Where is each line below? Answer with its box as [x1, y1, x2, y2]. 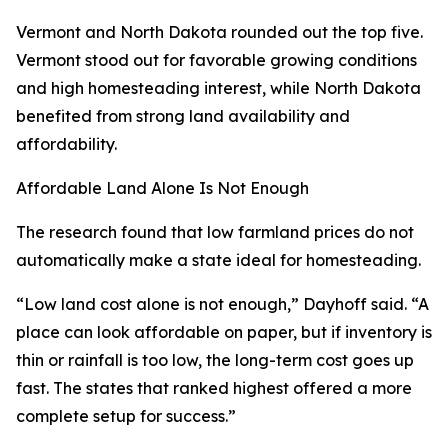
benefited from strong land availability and [16, 106, 350, 127]
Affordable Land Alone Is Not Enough [16, 178, 309, 199]
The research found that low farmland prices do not [16, 222, 414, 243]
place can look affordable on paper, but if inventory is [16, 322, 432, 343]
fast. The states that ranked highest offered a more [16, 378, 412, 399]
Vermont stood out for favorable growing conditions [16, 50, 417, 71]
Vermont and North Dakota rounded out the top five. [16, 22, 423, 43]
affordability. [16, 134, 117, 155]
